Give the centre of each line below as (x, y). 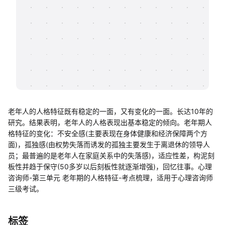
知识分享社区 (59, 22)
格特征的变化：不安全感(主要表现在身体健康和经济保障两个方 (108, 133)
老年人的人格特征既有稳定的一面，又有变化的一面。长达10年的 (110, 111)
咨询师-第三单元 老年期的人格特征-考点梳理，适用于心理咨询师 (110, 178)
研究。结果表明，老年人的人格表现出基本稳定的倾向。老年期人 (110, 122)
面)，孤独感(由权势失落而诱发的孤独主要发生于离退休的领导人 (109, 144)
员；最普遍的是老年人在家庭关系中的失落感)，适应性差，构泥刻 (111, 155)
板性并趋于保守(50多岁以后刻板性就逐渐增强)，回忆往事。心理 (110, 166)
